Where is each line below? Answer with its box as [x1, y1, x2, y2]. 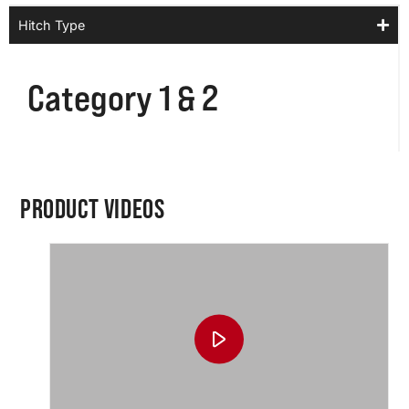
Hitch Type [18, 17, 85, 33]
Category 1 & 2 [27, 77, 218, 119]
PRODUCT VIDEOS [20, 194, 165, 226]
